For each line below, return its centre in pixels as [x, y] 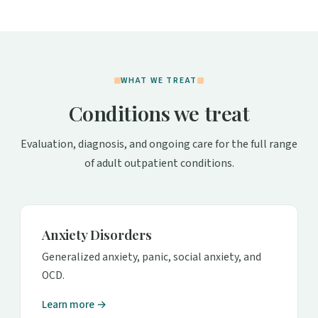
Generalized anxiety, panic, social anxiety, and [152, 257]
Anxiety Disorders [97, 235]
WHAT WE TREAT [159, 80]
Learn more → [74, 305]
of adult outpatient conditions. [159, 164]
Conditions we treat [159, 113]
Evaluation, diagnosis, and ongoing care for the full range [159, 144]
